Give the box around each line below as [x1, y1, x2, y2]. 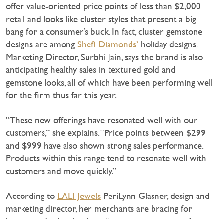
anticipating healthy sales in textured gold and [6, 64, 175, 75]
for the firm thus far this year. [6, 89, 117, 100]
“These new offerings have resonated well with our [6, 114, 197, 125]
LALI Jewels [57, 190, 101, 201]
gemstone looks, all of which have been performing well [6, 77, 213, 88]
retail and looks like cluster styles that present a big [6, 13, 196, 24]
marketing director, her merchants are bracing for [6, 203, 192, 214]
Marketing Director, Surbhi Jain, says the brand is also [6, 51, 203, 62]
